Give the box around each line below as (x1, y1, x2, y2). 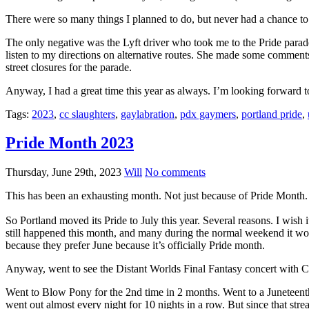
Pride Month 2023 (6, 134, 134, 152)
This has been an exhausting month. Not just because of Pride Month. (6, 190, 308, 202)
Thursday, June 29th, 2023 (6, 166, 121, 179)
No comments (145, 166, 206, 179)
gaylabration (121, 108, 175, 120)
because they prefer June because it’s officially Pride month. (6, 239, 265, 252)
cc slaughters (59, 108, 115, 120)
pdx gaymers (180, 108, 236, 120)
